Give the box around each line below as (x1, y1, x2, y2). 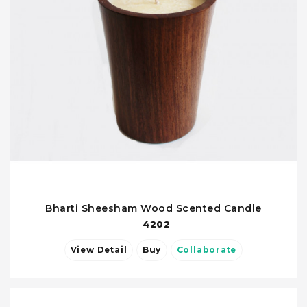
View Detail (70, 245, 127, 255)
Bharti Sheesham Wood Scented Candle (45, 202, 262, 214)
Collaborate (176, 245, 237, 255)
